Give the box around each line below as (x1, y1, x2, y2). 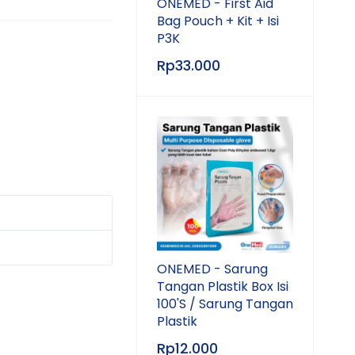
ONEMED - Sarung (157, 260, 268, 278)
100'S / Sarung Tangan (157, 295, 293, 313)
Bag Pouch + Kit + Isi (157, 12, 279, 30)
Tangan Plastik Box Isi (157, 277, 288, 296)
